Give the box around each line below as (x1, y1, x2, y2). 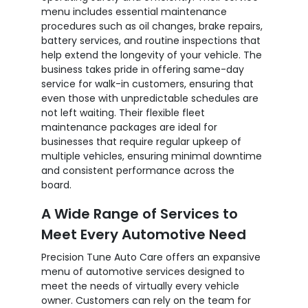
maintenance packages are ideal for (41, 120, 217, 134)
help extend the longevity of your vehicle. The (41, 47, 262, 62)
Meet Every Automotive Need (41, 224, 246, 244)
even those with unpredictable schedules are (41, 91, 258, 105)
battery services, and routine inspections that (41, 33, 261, 47)
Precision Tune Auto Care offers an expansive (41, 250, 261, 264)
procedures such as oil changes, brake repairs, (41, 19, 263, 33)
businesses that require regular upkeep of (41, 134, 241, 148)
